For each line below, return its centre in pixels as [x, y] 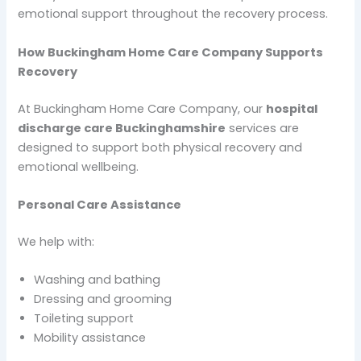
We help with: [56, 241]
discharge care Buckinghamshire [122, 128]
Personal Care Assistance [100, 204]
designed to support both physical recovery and [160, 147]
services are [263, 128]
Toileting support [84, 319]
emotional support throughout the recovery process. [173, 14]
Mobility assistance [90, 338]
